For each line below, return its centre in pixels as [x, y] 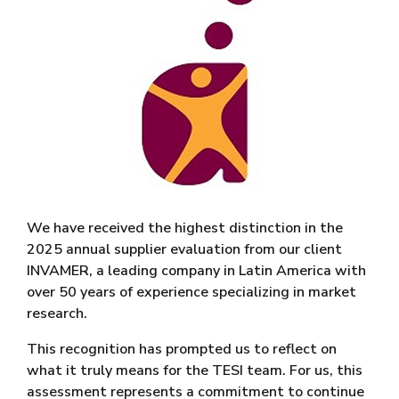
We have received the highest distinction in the [185, 228]
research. [57, 314]
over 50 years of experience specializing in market [191, 293]
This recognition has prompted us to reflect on [182, 350]
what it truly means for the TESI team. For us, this [195, 371]
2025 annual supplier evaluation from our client [184, 250]
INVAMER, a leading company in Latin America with [196, 271]
